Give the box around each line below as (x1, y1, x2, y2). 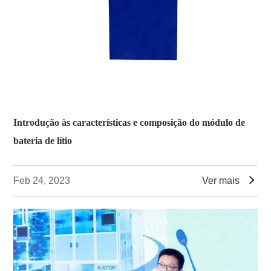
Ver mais (201, 175, 240, 186)
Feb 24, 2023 (13, 175, 71, 186)
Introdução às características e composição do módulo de (13, 117, 246, 128)
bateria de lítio (13, 135, 73, 146)
